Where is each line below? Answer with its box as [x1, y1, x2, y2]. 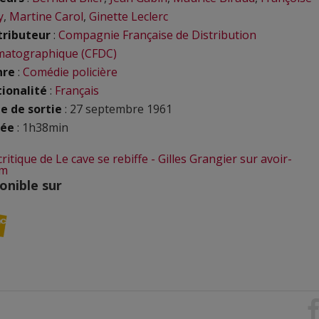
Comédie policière [23, 64, 117, 80]
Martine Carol [9, 9, 83, 24]
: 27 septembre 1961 [62, 101, 172, 117]
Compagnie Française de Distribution [58, 27, 256, 43]
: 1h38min [14, 120, 68, 135]
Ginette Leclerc [89, 9, 168, 24]
